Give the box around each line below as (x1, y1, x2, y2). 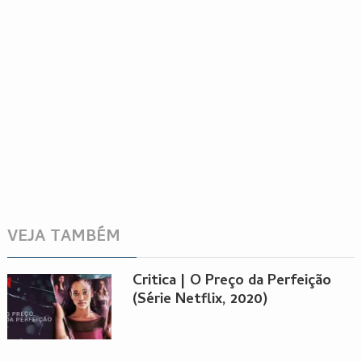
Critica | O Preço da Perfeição (132, 270, 331, 294)
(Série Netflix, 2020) (132, 288, 267, 313)
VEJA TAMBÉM (6, 225, 120, 252)
